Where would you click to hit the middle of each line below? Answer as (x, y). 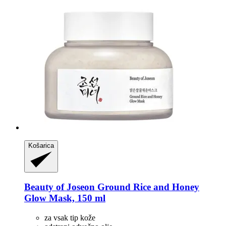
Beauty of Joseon (60, 187)
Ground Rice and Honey (147, 187)
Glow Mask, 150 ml (65, 198)
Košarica (41, 145)
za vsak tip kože (70, 217)
